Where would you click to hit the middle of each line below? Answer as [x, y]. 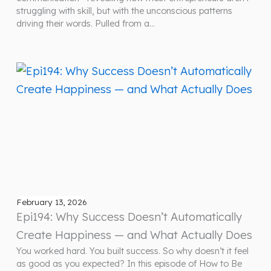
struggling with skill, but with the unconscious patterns [125, 10]
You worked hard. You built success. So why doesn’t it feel [133, 250]
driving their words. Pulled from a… [86, 23]
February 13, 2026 [52, 201]
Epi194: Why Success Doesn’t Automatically [129, 217]
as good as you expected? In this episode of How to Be [129, 263]
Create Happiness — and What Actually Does [135, 235]
